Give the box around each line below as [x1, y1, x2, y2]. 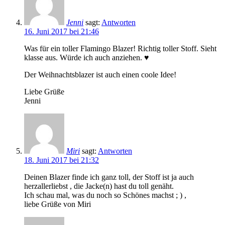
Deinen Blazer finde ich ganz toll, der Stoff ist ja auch [24, 172, 194, 181]
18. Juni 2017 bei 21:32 [24, 155, 99, 164]
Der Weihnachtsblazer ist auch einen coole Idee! [24, 70, 176, 79]
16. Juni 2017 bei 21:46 [24, 27, 99, 36]
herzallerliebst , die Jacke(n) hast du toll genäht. [24, 181, 174, 190]
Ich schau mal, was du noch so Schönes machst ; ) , [24, 190, 186, 199]
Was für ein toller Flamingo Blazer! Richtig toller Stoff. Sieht [24, 44, 216, 53]
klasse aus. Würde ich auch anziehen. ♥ [24, 53, 149, 62]
